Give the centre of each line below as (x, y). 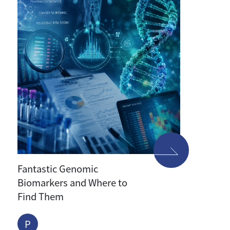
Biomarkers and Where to (73, 183)
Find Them (41, 196)
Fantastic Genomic (58, 169)
